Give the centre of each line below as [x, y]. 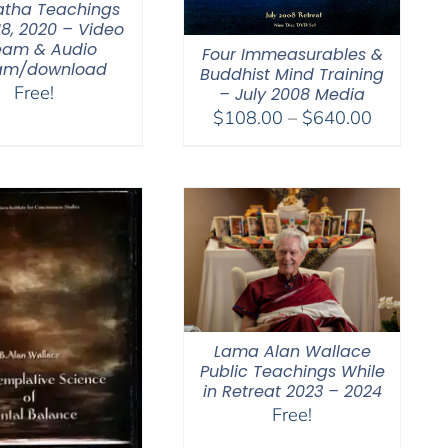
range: [396, 141]
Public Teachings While [292, 371]
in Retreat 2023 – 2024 [292, 391]
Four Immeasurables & [292, 54]
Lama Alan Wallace [292, 351]
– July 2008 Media [292, 94]
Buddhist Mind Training [292, 74]
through [402, 191]
